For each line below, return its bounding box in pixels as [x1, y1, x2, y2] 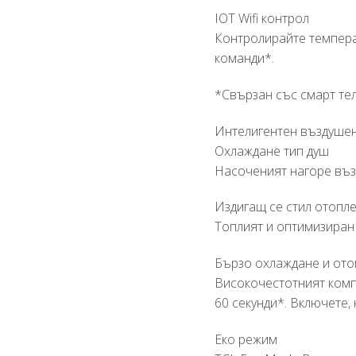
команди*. [215, 49, 275, 67]
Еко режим [215, 330, 278, 348]
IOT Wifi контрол [215, 10, 310, 27]
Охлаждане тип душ [215, 141, 330, 160]
